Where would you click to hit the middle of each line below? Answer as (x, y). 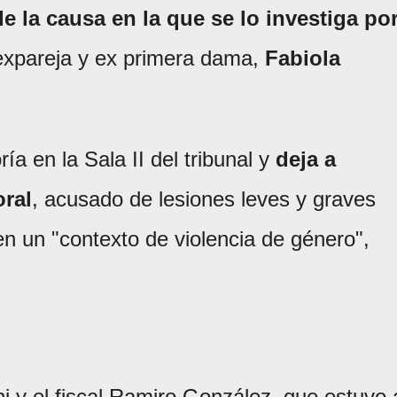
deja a (303, 160)
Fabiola (303, 58)
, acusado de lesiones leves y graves (204, 199)
